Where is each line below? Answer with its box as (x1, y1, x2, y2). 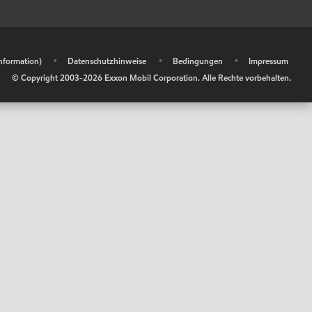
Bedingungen (172, 54, 223, 67)
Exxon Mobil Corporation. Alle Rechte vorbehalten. (102, 72, 291, 84)
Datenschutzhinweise (68, 54, 146, 67)
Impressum (249, 54, 288, 67)
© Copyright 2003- (12, 72, 83, 84)
